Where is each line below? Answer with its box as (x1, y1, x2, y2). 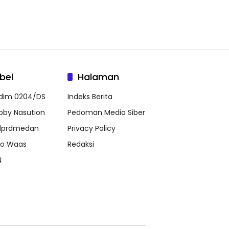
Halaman (78, 70, 119, 83)
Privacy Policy (67, 123, 116, 133)
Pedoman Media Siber (67, 107, 145, 118)
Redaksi (67, 139, 94, 149)
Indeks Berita (67, 91, 112, 102)
